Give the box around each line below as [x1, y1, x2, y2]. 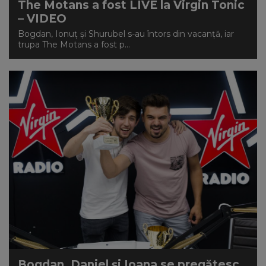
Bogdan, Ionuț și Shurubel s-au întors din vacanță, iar [18, 28, 234, 39]
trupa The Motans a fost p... [18, 39, 130, 50]
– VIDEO [18, 12, 66, 26]
